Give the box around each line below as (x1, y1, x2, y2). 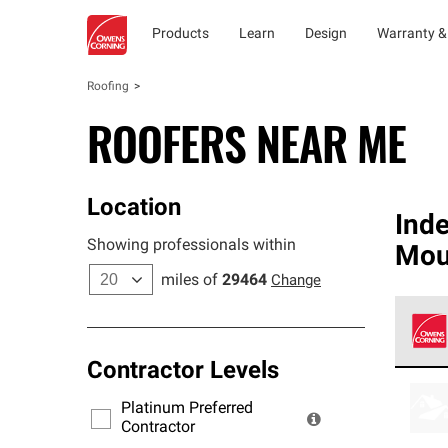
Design (305, 27, 347, 42)
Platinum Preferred (121, 401, 253, 417)
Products (152, 27, 209, 42)
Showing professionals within (87, 238, 296, 254)
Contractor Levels (87, 360, 279, 384)
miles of (161, 273, 218, 289)
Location (87, 197, 181, 221)
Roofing (87, 81, 129, 93)
